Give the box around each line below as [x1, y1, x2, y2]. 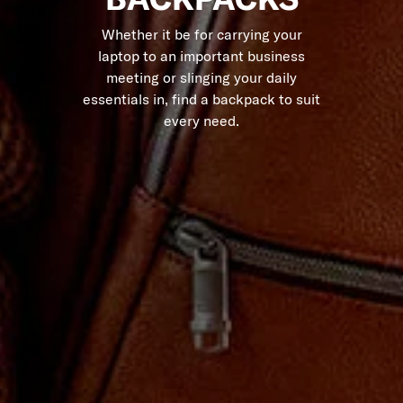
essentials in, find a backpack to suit [83, 89, 320, 108]
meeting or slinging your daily [106, 67, 297, 86]
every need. [164, 111, 239, 130]
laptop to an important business [98, 46, 305, 65]
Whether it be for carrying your [101, 24, 302, 43]
